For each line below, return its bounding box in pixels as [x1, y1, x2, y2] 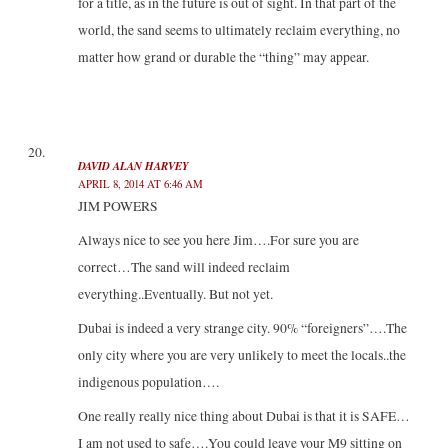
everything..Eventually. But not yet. [77, 285, 273, 304]
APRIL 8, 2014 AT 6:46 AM [77, 176, 203, 192]
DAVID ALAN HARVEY [77, 158, 189, 175]
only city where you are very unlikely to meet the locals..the [77, 345, 406, 364]
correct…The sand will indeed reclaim [77, 258, 290, 277]
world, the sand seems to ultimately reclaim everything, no [77, 20, 400, 39]
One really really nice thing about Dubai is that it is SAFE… [77, 406, 410, 425]
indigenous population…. [77, 372, 219, 391]
